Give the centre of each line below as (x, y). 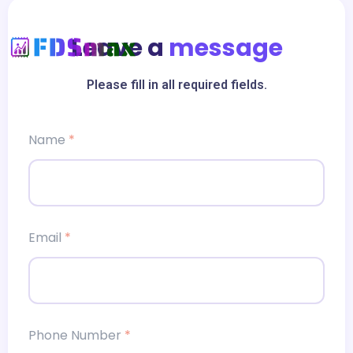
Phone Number (76, 335)
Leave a (119, 48)
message (225, 48)
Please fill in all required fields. (176, 85)
